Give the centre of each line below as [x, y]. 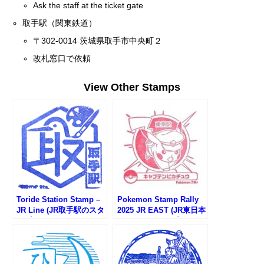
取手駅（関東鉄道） [60, 23]
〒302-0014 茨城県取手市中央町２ [98, 40]
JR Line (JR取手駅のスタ [60, 210]
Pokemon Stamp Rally [158, 199]
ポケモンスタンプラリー [159, 220]
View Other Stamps [132, 87]
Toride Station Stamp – [58, 199]
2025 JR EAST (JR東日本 [161, 210]
